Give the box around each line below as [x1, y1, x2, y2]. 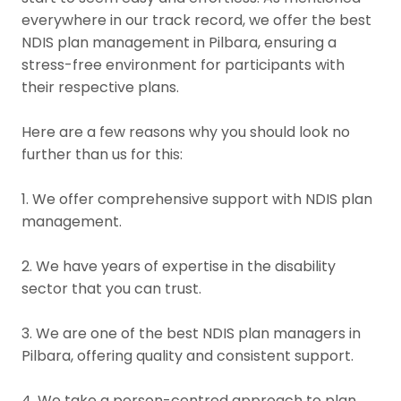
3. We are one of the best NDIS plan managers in [21, 322, 361, 344]
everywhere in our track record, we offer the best [21, 9, 371, 30]
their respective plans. [21, 76, 179, 98]
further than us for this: [21, 143, 183, 165]
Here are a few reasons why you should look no [21, 121, 350, 142]
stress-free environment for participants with [21, 54, 345, 75]
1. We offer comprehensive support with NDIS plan [21, 188, 372, 209]
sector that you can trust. [21, 277, 201, 299]
